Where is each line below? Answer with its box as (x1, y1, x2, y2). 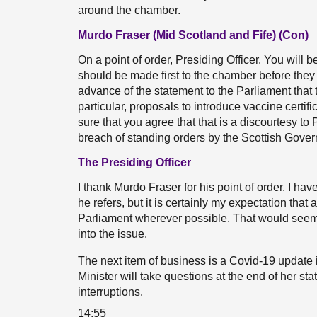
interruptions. (78, 286, 143, 298)
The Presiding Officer (78, 156, 191, 168)
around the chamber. (78, 4, 180, 16)
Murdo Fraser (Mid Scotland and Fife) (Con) (78, 29, 309, 41)
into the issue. (78, 228, 147, 240)
